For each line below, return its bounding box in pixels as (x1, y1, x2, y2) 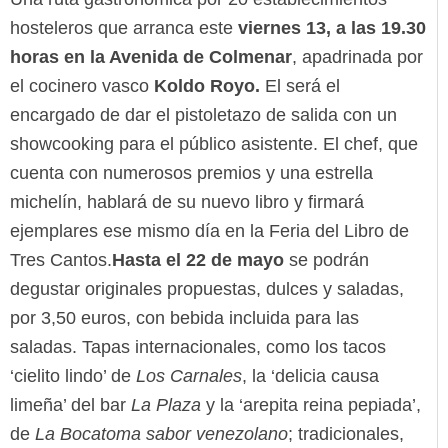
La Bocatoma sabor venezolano (35, 424, 288, 445)
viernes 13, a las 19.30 (238, 18, 426, 39)
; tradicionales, (288, 424, 404, 445)
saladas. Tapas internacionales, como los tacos (10, 337, 386, 358)
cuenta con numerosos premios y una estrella (10, 163, 373, 184)
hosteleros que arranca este (10, 18, 238, 39)
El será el (260, 76, 340, 97)
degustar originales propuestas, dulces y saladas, (10, 279, 404, 300)
